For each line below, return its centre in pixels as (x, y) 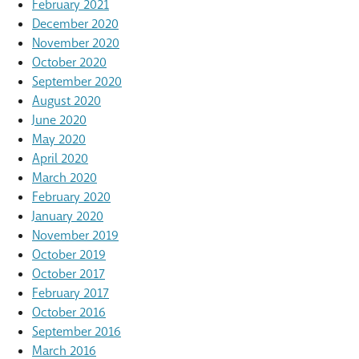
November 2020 (76, 43)
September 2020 (77, 82)
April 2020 (60, 159)
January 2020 (68, 216)
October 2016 (69, 313)
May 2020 (59, 139)
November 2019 (75, 236)
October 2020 (69, 63)
